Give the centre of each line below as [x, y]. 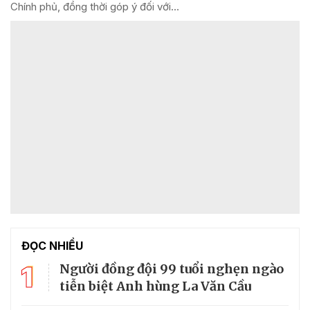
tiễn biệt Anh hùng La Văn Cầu [155, 286]
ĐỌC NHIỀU [52, 245]
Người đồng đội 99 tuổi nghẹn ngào [172, 268]
